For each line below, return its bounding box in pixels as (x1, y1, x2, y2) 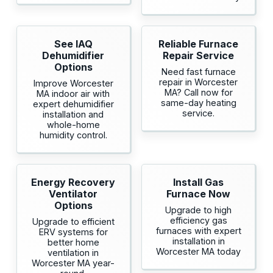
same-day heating (160, 97, 236, 108)
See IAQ (54, 38, 93, 51)
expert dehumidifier (32, 99, 114, 110)
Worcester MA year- (32, 258, 115, 269)
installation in (172, 236, 225, 247)
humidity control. (39, 130, 107, 141)
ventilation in (48, 247, 99, 258)
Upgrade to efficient (32, 216, 115, 227)
